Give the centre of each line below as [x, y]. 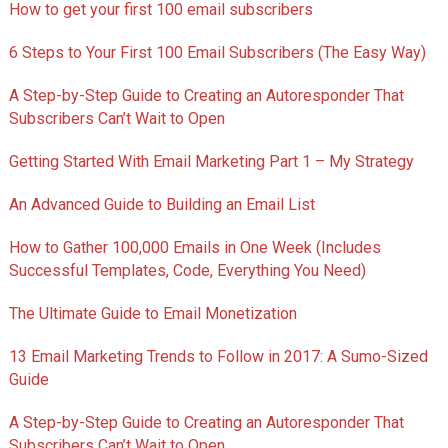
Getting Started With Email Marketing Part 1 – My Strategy [211, 162]
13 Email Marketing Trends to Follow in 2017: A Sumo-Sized [218, 357]
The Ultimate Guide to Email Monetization [152, 314]
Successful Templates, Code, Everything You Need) [187, 271]
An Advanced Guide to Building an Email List [161, 205]
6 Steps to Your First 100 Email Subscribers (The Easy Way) [217, 53]
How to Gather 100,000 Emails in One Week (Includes [194, 248]
